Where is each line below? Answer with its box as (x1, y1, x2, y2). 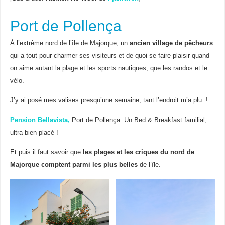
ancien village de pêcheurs (129, 40, 213, 47)
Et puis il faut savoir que (10, 148, 83, 156)
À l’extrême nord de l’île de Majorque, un (10, 40, 130, 47)
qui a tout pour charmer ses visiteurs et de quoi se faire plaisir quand (10, 52, 209, 60)
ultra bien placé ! (10, 129, 58, 137)
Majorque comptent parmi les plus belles (10, 161, 138, 168)
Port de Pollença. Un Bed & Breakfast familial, (69, 117, 207, 124)
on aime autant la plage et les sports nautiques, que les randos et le (10, 65, 207, 72)
